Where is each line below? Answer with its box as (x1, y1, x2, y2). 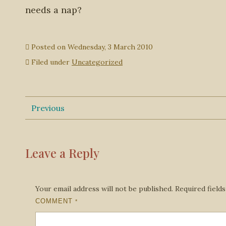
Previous (31, 103, 65, 113)
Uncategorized (72, 58, 123, 67)
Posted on (29, 42, 68, 51)
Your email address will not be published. (35, 184, 173, 193)
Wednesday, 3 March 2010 (68, 42, 153, 51)
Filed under (29, 58, 72, 67)
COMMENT (35, 197, 75, 205)
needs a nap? (25, 4, 82, 16)
